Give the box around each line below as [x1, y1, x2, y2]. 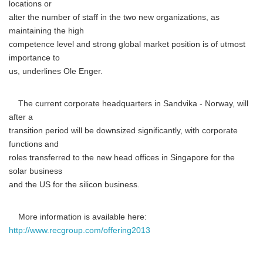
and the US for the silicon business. [9, 180, 140, 189]
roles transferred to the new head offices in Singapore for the [9, 153, 235, 162]
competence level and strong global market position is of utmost [9, 40, 245, 49]
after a [9, 113, 33, 122]
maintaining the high [9, 26, 84, 35]
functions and [9, 140, 59, 149]
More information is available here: [9, 213, 147, 221]
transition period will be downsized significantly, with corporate [9, 126, 238, 135]
